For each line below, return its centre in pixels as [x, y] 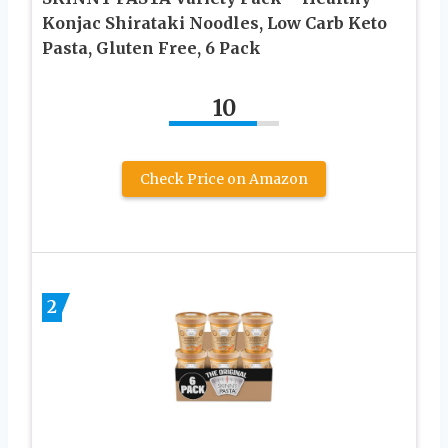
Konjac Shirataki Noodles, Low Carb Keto [214, 22]
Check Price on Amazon [224, 178]
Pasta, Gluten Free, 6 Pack [151, 47]
